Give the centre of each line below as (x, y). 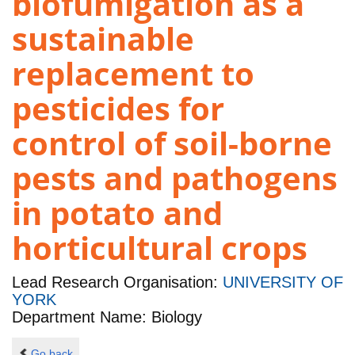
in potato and (117, 213)
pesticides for (118, 109)
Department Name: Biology (107, 317)
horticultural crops (160, 248)
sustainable (103, 39)
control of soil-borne (172, 143)
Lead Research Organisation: (117, 282)
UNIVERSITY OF (283, 282)
